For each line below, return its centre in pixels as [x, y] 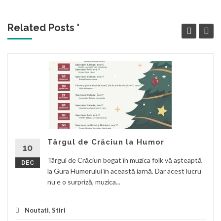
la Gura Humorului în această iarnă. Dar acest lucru [124, 171]
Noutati [37, 210]
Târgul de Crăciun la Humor [106, 142]
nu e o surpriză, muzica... [84, 182]
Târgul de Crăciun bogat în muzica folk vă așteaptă [125, 160]
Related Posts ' [43, 27]
